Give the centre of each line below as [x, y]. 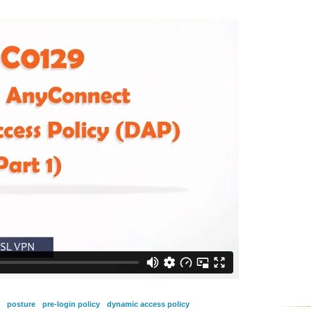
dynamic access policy [148, 304]
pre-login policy [71, 304]
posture [21, 304]
